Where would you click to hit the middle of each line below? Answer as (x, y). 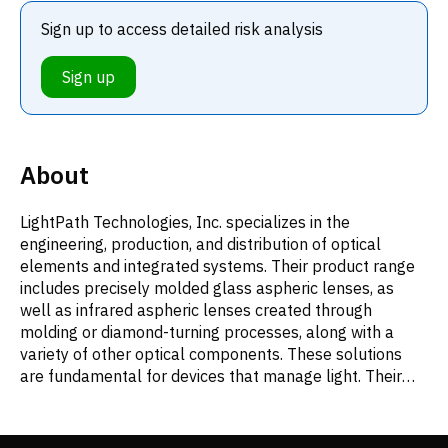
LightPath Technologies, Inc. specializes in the (185, 221)
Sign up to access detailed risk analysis (182, 28)
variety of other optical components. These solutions (211, 353)
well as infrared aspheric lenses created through (196, 309)
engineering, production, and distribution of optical (200, 243)
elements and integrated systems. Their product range (217, 265)
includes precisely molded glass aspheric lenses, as (207, 287)
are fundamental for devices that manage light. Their (211, 375)
